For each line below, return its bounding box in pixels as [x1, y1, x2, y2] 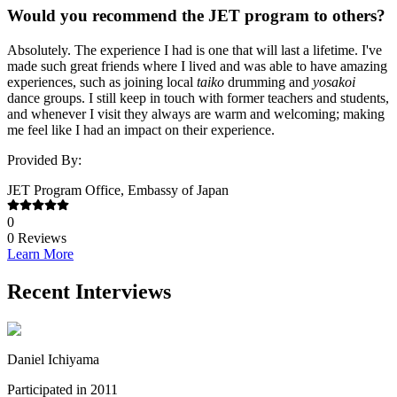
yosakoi [313, 74, 355, 90]
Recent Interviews [7, 279, 171, 303]
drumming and [224, 74, 313, 90]
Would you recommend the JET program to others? [7, 6, 385, 26]
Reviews [14, 230, 66, 245]
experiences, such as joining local [7, 74, 197, 90]
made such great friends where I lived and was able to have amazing [7, 58, 387, 74]
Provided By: [7, 152, 82, 167]
